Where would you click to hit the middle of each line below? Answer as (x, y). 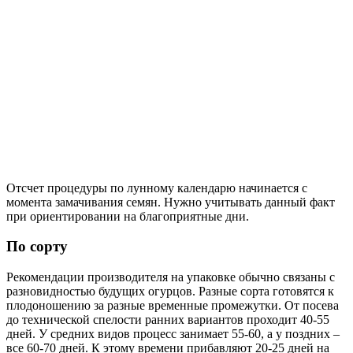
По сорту (37, 247)
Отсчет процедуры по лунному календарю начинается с (157, 188)
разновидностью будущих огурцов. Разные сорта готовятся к (170, 291)
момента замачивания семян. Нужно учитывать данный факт (171, 202)
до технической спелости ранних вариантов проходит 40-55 (168, 319)
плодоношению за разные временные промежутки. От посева (173, 305)
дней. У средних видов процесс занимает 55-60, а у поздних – (173, 333)
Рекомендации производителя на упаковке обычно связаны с (171, 277)
